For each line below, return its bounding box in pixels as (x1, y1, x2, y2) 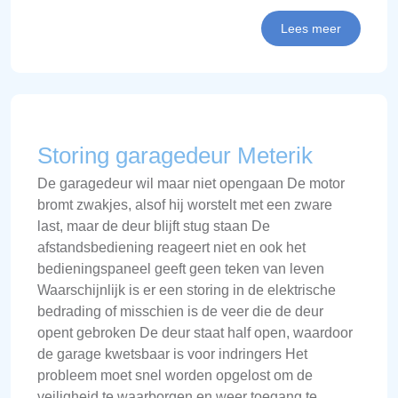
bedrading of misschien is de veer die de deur (37, 304, 323, 319)
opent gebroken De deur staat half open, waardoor (37, 325, 353, 340)
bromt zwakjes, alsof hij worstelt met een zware (37, 197, 332, 212)
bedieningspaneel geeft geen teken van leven (37, 261, 324, 276)
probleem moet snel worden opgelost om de (37, 368, 313, 383)
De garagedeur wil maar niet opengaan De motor (37, 176, 345, 191)
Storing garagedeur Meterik (37, 142, 313, 169)
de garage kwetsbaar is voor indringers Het (37, 346, 307, 362)
